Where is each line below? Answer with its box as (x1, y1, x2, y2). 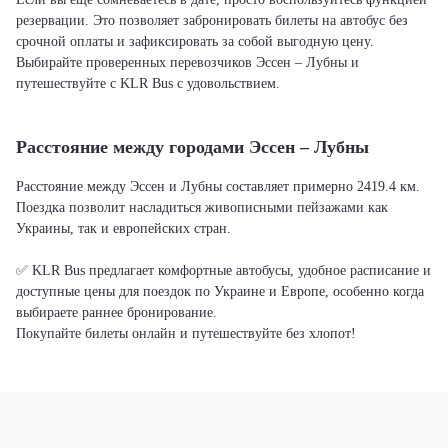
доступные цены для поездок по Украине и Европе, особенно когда (16, 284, 424, 299)
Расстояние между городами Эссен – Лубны (16, 137, 369, 157)
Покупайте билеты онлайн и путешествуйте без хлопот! (16, 326, 356, 341)
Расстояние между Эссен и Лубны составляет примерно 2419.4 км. (16, 179, 420, 194)
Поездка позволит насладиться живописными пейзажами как (16, 200, 388, 215)
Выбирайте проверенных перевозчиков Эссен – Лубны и (16, 55, 359, 70)
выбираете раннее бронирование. (16, 305, 217, 320)
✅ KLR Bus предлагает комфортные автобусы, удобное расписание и (16, 263, 431, 278)
